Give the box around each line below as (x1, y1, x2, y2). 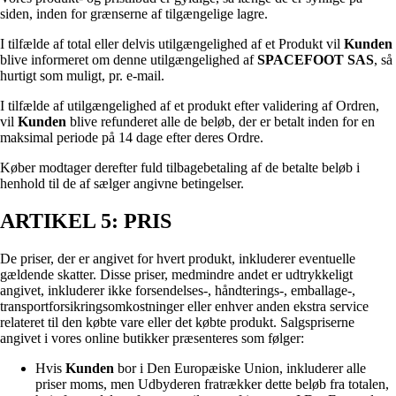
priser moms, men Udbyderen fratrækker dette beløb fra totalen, (35, 376, 389, 392)
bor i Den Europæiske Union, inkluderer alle (114, 360, 366, 376)
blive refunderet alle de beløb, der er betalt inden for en (66, 114, 375, 130)
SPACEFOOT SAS (257, 52, 374, 68)
